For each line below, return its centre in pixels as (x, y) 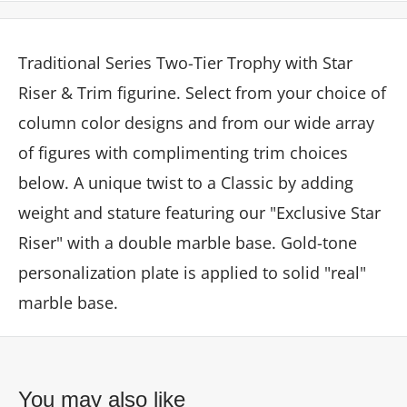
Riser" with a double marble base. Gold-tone (188, 243)
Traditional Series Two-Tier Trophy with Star (185, 63)
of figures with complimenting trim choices (183, 153)
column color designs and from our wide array (196, 123)
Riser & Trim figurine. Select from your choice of (202, 93)
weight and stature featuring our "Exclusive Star (199, 213)
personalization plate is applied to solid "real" (192, 273)
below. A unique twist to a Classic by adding (186, 183)
